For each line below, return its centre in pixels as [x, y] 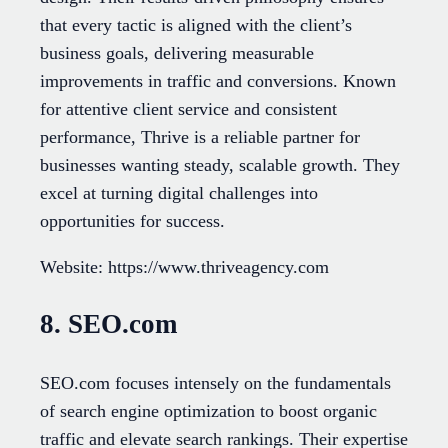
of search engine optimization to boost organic [208, 410]
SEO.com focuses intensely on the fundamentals [215, 382]
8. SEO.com [108, 324]
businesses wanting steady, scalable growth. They [220, 164]
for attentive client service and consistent [188, 108]
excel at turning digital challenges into [179, 192]
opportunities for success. [132, 220]
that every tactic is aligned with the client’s [196, 24]
